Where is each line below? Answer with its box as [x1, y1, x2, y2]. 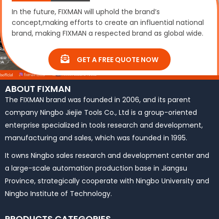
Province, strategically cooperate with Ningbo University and [5, 176, 209, 186]
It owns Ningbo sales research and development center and [5, 151, 209, 161]
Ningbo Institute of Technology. [5, 189, 112, 199]
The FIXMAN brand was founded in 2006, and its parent [5, 95, 191, 105]
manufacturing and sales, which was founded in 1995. [5, 133, 187, 143]
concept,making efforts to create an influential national [12, 18, 204, 28]
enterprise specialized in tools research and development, [5, 120, 203, 131]
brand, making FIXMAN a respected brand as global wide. [12, 28, 203, 39]
